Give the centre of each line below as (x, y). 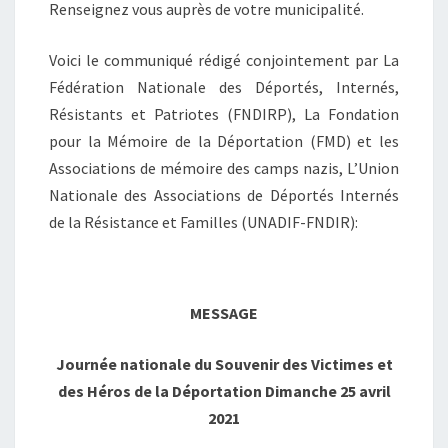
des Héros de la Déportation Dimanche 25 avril (224, 390)
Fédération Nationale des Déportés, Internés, (224, 86)
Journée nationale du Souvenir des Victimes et (224, 363)
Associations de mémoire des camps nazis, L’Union (224, 167)
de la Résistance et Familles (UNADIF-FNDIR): (203, 221)
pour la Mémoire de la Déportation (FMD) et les (224, 140)
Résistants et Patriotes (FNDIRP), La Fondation (224, 113)
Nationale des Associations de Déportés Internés (224, 194)
